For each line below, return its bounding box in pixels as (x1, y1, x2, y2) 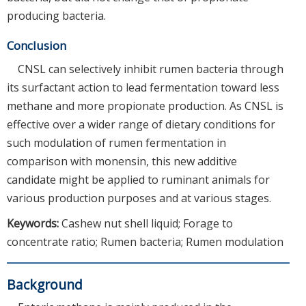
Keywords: (7, 216, 61, 232)
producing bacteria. (7, 8, 106, 24)
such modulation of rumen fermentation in (7, 135, 226, 151)
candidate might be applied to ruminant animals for (7, 172, 270, 188)
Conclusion (7, 38, 66, 54)
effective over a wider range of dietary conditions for (7, 117, 275, 133)
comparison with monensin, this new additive (7, 154, 237, 169)
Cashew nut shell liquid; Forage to (61, 216, 233, 232)
